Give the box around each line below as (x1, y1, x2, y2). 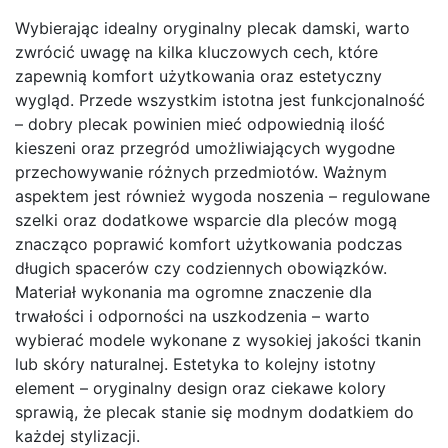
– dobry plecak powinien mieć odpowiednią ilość (15, 114, 385, 135)
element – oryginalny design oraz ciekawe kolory (15, 378, 386, 399)
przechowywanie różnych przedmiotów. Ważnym (15, 162, 387, 183)
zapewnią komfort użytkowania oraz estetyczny (15, 66, 382, 87)
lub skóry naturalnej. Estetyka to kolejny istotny (15, 354, 376, 375)
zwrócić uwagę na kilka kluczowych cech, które (15, 42, 378, 63)
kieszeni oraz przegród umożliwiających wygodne (15, 138, 395, 159)
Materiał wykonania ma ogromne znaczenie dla (15, 282, 372, 303)
